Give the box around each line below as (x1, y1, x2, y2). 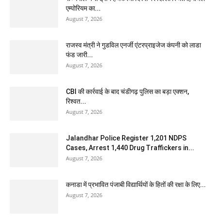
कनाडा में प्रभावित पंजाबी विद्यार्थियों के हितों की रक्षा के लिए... (66, 181, 206, 188)
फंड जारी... (66, 51, 93, 59)
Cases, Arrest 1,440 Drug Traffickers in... (66, 144, 194, 152)
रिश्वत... (66, 97, 86, 105)
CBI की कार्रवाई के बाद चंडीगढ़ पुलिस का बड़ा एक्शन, (66, 88, 189, 95)
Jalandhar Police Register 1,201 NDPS (66, 134, 186, 142)
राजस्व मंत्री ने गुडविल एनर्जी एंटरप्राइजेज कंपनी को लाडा (66, 41, 201, 49)
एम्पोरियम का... (66, 4, 101, 12)
